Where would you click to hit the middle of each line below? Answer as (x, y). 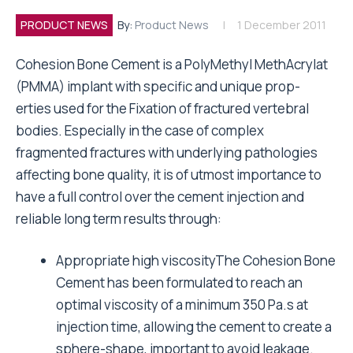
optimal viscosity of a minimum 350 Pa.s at (182, 305)
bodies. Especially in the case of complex (140, 130)
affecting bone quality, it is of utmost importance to (169, 175)
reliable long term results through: (119, 219)
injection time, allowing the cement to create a (194, 327)
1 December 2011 (282, 25)
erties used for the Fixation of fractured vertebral (162, 108)
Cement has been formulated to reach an (179, 282)
